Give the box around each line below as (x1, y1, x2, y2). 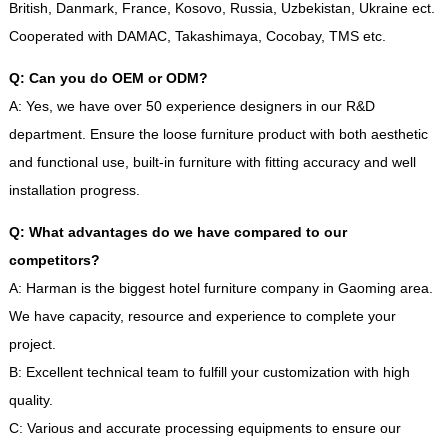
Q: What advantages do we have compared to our (8, 224, 347, 240)
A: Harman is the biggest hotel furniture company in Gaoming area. (8, 280, 433, 296)
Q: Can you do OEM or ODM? (8, 70, 208, 86)
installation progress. (8, 182, 140, 198)
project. (8, 336, 56, 352)
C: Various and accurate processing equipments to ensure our (8, 420, 401, 436)
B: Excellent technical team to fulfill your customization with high (8, 364, 410, 380)
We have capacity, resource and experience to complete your (8, 308, 396, 324)
